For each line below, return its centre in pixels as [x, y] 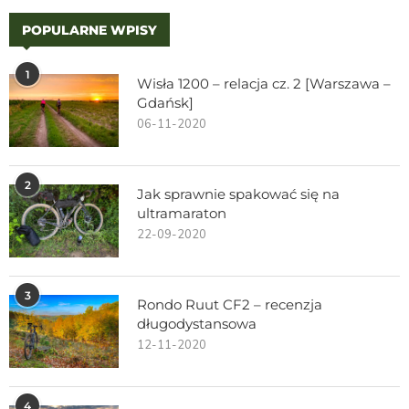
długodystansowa [197, 323]
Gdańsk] [165, 102]
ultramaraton [182, 213]
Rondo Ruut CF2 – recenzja [230, 304]
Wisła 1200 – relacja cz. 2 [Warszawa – [264, 83]
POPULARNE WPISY [89, 30]
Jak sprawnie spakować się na [238, 194]
